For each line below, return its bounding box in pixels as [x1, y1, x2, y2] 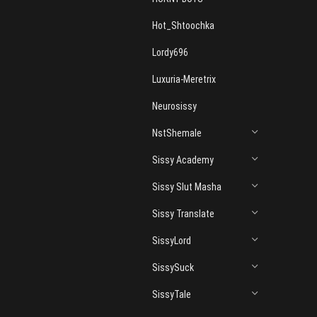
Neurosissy [151, 100, 197, 112]
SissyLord [151, 235, 191, 246]
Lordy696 [151, 47, 188, 58]
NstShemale [151, 127, 202, 139]
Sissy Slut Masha [151, 181, 221, 192]
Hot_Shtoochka [151, 20, 214, 31]
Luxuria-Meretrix [151, 74, 216, 85]
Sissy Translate [151, 208, 214, 219]
